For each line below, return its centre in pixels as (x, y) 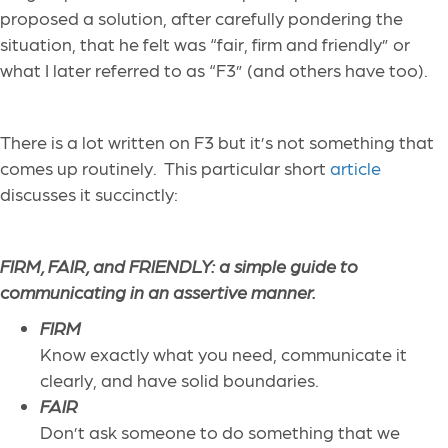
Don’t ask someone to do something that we (220, 432)
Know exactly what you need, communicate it (223, 354)
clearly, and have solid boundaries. (181, 380)
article (355, 168)
